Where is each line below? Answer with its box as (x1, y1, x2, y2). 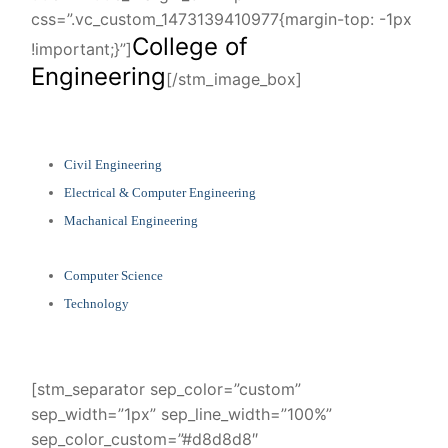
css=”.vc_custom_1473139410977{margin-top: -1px (31, 8, 412, 29)
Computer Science (63, 267, 163, 283)
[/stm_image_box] (166, 68, 302, 89)
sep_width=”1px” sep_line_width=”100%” (31, 403, 332, 424)
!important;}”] (31, 38, 132, 59)
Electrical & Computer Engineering (63, 184, 256, 200)
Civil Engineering (63, 156, 162, 172)
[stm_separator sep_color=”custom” (31, 378, 301, 399)
